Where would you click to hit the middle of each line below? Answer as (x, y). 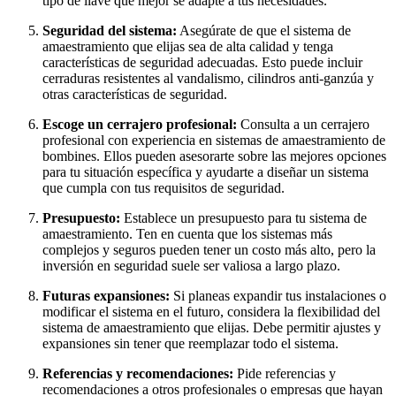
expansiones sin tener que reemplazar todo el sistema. (190, 344)
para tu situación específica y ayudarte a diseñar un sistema (206, 172)
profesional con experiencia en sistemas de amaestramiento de (214, 141)
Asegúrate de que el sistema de (264, 31)
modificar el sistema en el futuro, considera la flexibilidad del (211, 312)
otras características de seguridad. (135, 95)
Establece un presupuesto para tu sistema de (244, 218)
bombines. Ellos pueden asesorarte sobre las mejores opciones (214, 156)
